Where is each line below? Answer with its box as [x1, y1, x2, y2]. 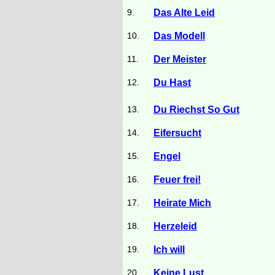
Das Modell [153, 31, 205, 41]
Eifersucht [153, 128, 201, 138]
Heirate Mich [153, 198, 211, 208]
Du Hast [153, 77, 191, 88]
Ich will [153, 244, 185, 255]
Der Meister [153, 54, 206, 64]
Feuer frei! [153, 174, 201, 185]
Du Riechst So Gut [153, 104, 239, 115]
